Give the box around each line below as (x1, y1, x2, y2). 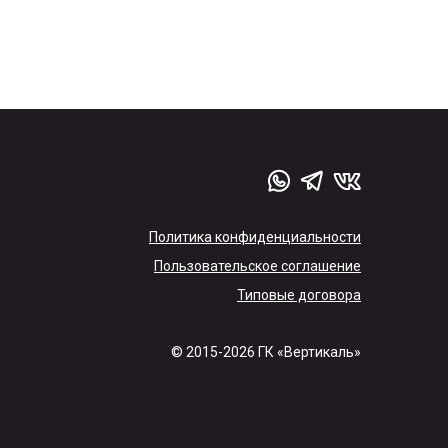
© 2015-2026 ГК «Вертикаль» (171, 344, 361, 360)
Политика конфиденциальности (149, 229, 361, 245)
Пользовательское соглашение (154, 258, 361, 274)
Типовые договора (237, 287, 361, 303)
